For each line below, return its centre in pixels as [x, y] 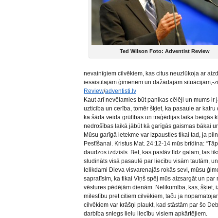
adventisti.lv [121, 91]
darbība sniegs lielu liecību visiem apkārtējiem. [145, 214]
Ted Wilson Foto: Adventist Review [164, 51]
